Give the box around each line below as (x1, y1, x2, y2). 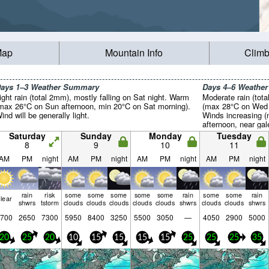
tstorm (41, 198, 59, 207)
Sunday (80, 130, 112, 142)
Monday (148, 130, 182, 142)
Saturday (8, 130, 46, 142)
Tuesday (217, 130, 252, 142)
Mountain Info (105, 46, 163, 60)
